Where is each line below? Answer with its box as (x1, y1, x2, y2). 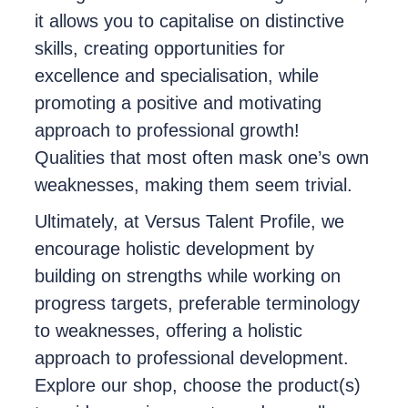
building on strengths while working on (34, 266, 341, 287)
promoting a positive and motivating (34, 93, 321, 114)
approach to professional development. (34, 348, 349, 369)
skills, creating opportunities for (34, 38, 285, 59)
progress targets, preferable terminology (34, 293, 360, 314)
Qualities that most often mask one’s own (34, 148, 369, 168)
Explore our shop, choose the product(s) (34, 375, 361, 396)
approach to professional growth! (34, 120, 300, 141)
